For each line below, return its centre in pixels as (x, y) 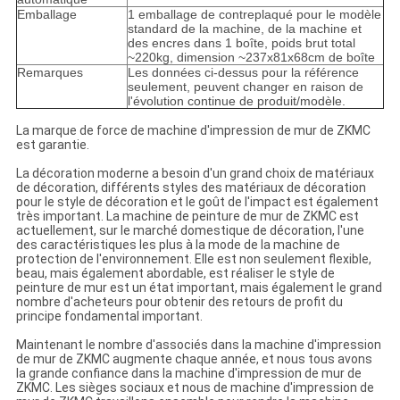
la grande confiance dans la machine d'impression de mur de (188, 374)
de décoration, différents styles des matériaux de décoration (191, 188)
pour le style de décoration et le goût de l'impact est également (197, 202)
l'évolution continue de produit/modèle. (236, 101)
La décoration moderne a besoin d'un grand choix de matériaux (195, 174)
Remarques (50, 73)
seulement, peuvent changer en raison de (245, 87)
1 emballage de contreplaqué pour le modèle (254, 15)
